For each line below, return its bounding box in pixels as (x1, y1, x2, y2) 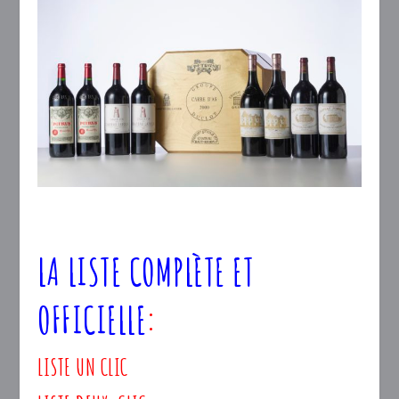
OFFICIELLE (37, 295, 147, 343)
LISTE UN (37, 352, 96, 381)
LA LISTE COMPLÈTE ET (37, 247, 255, 295)
